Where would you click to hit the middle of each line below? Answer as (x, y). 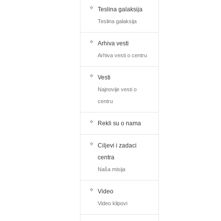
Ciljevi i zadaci (117, 146)
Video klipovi (112, 203)
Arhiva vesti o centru (122, 55)
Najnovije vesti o (117, 90)
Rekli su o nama (119, 124)
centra (106, 158)
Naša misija (111, 169)
